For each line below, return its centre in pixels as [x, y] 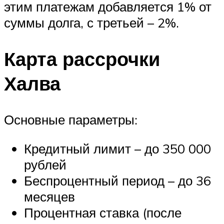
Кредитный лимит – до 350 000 [117, 148]
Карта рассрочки [82, 59]
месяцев [49, 196]
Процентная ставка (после [103, 212]
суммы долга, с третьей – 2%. [91, 23]
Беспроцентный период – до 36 [117, 180]
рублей [45, 164]
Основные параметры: [71, 119]
